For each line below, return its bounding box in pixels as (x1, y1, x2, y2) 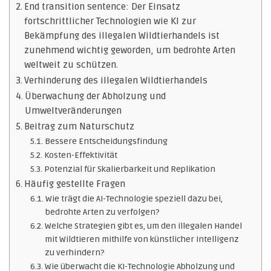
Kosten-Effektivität (44, 150, 117, 160)
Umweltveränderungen (25, 105, 122, 117)
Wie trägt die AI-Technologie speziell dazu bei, (45, 194, 223, 204)
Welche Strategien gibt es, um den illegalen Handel (44, 221, 242, 231)
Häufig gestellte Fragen (24, 178, 126, 190)
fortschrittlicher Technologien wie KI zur (24, 16, 197, 27)
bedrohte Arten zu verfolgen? (45, 207, 160, 217)
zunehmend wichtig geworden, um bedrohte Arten (24, 45, 236, 56)
